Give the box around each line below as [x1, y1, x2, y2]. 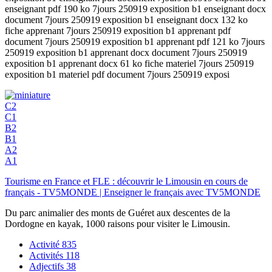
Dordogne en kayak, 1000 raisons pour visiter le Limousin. [5, 218, 230, 229]
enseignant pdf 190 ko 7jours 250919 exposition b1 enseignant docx [5, 3, 266, 14]
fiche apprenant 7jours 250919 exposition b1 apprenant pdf [5, 25, 231, 36]
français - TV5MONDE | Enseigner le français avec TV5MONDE [5, 186, 260, 197]
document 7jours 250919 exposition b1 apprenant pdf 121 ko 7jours [5, 36, 265, 47]
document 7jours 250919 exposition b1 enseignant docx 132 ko [5, 14, 248, 25]
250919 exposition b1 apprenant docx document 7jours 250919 [5, 47, 247, 58]
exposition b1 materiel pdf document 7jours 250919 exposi [5, 69, 229, 80]
